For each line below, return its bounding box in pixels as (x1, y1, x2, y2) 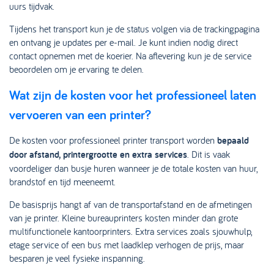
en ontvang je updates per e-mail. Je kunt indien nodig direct (9, 36, 238, 48)
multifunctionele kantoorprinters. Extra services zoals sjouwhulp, (9, 225, 252, 237)
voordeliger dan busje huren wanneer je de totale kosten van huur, (9, 162, 257, 174)
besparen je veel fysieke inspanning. (9, 252, 145, 264)
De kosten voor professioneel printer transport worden (9, 134, 217, 146)
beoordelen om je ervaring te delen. (9, 63, 144, 75)
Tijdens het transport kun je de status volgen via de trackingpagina (9, 23, 259, 35)
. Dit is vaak (187, 148, 230, 160)
